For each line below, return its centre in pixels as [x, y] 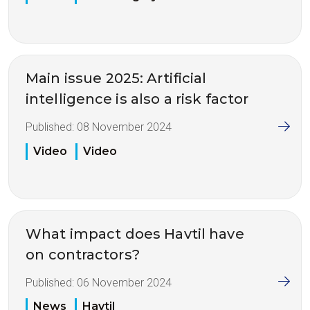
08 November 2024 [124, 127]
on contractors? [83, 254]
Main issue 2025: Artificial [116, 79]
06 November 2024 [124, 282]
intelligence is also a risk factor [137, 99]
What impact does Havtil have [135, 234]
